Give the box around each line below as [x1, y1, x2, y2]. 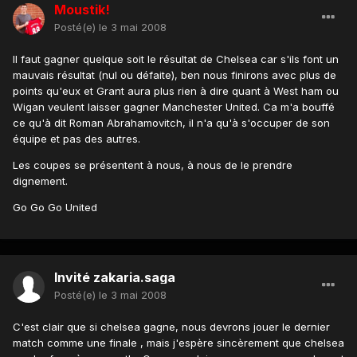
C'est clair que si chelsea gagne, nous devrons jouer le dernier [13, 320, 330, 333]
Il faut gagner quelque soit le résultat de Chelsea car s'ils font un [13, 52, 339, 65]
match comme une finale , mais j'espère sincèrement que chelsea [13, 335, 344, 349]
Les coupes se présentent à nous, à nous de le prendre [13, 158, 292, 171]
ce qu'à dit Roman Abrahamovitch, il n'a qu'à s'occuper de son [13, 116, 330, 129]
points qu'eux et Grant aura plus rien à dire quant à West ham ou [13, 84, 339, 97]
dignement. [13, 174, 68, 187]
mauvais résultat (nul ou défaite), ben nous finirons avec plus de [13, 68, 336, 81]
